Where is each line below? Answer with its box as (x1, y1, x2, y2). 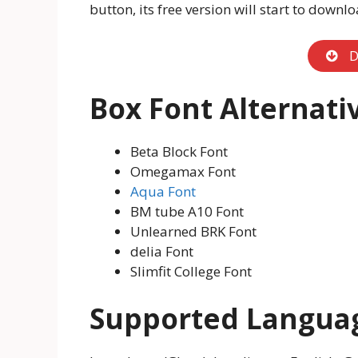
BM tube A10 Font (130, 202, 244, 221)
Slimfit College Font (130, 262, 252, 281)
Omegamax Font (130, 162, 236, 181)
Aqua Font (130, 182, 196, 201)
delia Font (130, 242, 193, 261)
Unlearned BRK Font (130, 222, 257, 241)
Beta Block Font (130, 142, 228, 161)
